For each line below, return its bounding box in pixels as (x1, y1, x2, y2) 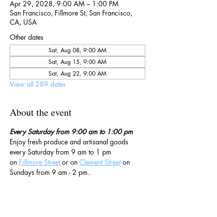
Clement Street (79, 157, 121, 167)
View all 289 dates (10, 79, 66, 89)
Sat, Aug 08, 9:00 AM (48, 46, 107, 54)
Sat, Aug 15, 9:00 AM (48, 58, 107, 66)
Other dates (10, 32, 44, 42)
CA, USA (10, 17, 37, 27)
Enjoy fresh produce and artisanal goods (10, 137, 130, 146)
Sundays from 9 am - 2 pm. (10, 168, 92, 177)
